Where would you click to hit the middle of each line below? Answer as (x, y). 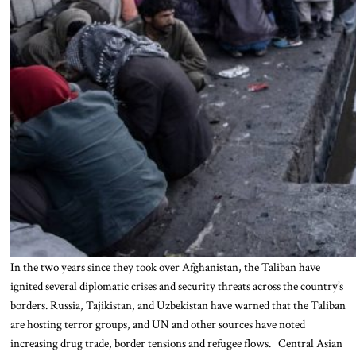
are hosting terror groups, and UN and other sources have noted (157, 324)
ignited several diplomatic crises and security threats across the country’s (176, 286)
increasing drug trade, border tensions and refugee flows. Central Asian (176, 343)
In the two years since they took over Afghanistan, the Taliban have (165, 267)
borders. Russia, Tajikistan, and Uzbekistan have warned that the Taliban (178, 305)
